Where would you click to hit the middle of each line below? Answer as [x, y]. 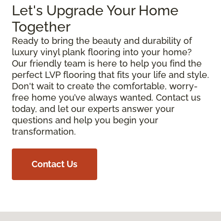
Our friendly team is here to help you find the [107, 64]
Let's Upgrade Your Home [95, 11]
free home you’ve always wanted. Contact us [106, 98]
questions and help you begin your [85, 120]
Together [41, 27]
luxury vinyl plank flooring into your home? [102, 52]
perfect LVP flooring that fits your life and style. [110, 75]
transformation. [44, 132]
